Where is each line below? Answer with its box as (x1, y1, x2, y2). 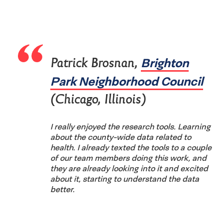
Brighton (141, 55, 189, 70)
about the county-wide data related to (50, 131, 191, 142)
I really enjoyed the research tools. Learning (50, 121, 211, 131)
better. (50, 184, 75, 194)
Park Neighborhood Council (50, 73, 203, 89)
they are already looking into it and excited (50, 163, 208, 173)
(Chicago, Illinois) (50, 92, 146, 106)
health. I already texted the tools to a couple (50, 142, 212, 152)
